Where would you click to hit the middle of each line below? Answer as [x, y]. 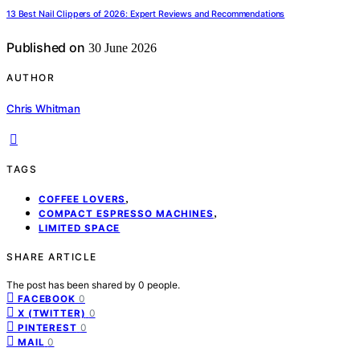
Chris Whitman [43, 108]
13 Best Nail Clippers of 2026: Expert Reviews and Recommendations [146, 14]
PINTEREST [47, 327]
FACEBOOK [47, 299]
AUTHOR [31, 78]
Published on [46, 48]
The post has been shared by [72, 284]
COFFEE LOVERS [82, 199]
